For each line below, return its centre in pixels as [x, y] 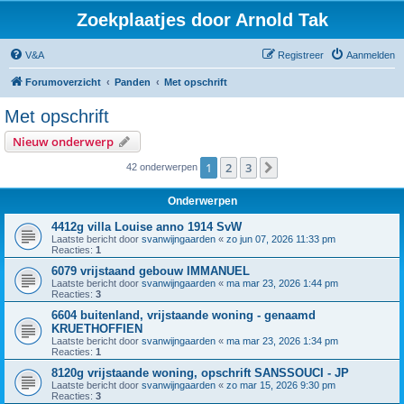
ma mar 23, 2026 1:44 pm [282, 283]
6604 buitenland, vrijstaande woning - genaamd [184, 315]
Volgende [306, 169]
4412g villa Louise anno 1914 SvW [147, 227]
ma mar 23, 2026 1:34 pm [282, 341]
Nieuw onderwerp [63, 142]
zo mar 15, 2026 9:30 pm [281, 385]
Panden [133, 82]
